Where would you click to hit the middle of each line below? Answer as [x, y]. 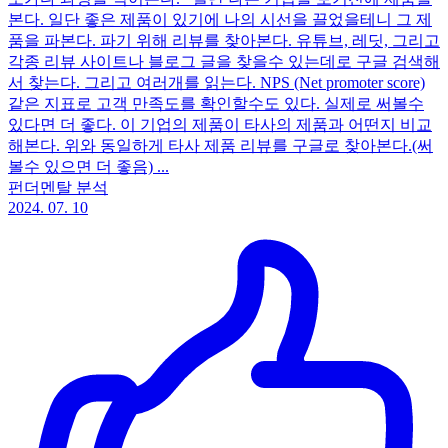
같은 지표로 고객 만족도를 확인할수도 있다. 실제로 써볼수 [216, 103]
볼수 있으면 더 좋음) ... [88, 166]
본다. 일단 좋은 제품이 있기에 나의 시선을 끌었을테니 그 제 [220, 19]
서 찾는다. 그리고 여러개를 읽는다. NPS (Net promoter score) [216, 82]
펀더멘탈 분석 [58, 187]
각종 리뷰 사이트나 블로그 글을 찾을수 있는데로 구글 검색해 [224, 61]
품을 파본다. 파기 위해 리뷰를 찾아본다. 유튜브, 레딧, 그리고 [224, 40]
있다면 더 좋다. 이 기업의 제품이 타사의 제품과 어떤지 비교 [220, 124]
